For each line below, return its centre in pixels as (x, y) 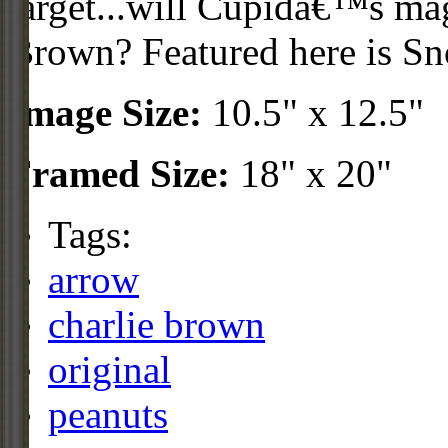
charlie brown (156, 325)
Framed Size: (119, 174)
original (109, 370)
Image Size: (105, 113)
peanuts (108, 415)
